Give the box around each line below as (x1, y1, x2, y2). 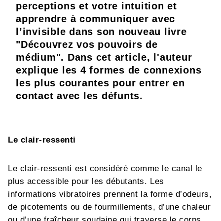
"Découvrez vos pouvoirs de (16, 39, 158, 50)
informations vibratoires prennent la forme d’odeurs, (8, 189, 212, 199)
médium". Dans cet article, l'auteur (16, 52, 192, 63)
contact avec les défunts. (16, 90, 143, 101)
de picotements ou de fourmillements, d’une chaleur (8, 202, 211, 212)
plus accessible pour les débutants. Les (8, 177, 164, 186)
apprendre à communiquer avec (16, 13, 175, 24)
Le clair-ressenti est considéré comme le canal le (8, 164, 202, 173)
